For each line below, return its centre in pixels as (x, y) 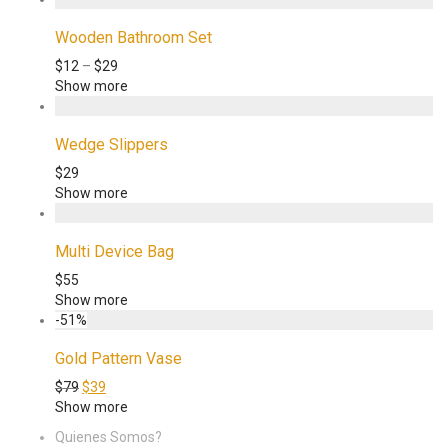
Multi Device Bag (114, 252)
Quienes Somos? (108, 437)
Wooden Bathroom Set (133, 38)
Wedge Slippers (111, 145)
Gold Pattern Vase (118, 359)
